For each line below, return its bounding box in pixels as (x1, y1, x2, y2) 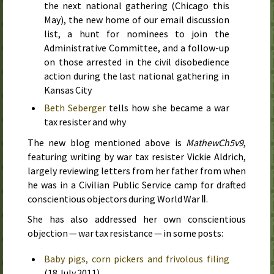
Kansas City (44, 84, 92, 96)
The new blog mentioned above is (28, 136, 186, 149)
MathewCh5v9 (185, 136, 243, 149)
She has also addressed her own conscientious (28, 212, 246, 225)
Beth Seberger (44, 102, 106, 114)
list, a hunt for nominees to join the (44, 28, 229, 40)
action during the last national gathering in (44, 70, 229, 82)
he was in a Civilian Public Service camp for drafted (28, 179, 246, 191)
